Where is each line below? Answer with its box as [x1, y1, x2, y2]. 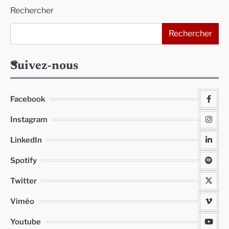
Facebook [10, 95, 45, 104]
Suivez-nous [10, 60, 78, 72]
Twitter [10, 176, 37, 186]
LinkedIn [10, 135, 42, 145]
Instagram [10, 115, 48, 124]
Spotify [10, 156, 37, 165]
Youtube [10, 217, 41, 226]
